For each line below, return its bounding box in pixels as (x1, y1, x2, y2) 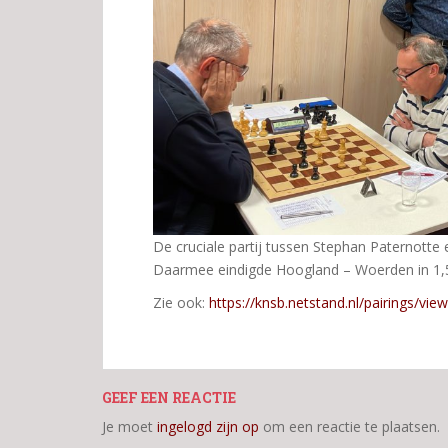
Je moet (102, 416, 157, 436)
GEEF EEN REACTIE (102, 387, 236, 407)
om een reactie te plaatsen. (259, 416, 440, 436)
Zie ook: (153, 292, 209, 312)
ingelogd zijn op (157, 416, 259, 436)
